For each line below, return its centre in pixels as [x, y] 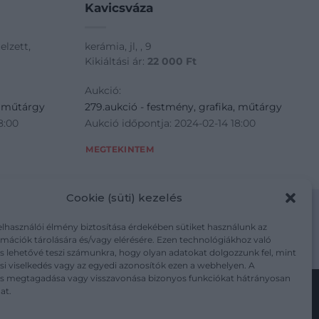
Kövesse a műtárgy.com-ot [159, 303]
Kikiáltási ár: [116, 61]
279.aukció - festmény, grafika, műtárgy [184, 106]
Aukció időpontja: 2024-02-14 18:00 [171, 123]
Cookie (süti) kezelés [125, 197]
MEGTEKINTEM [120, 150]
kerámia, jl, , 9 [119, 47]
